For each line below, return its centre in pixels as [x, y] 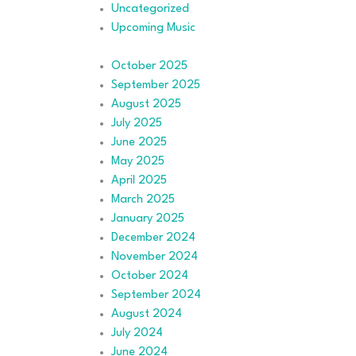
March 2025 [143, 199]
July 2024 [137, 333]
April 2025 [139, 180]
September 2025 [156, 85]
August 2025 [146, 104]
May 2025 [138, 161]
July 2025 [137, 123]
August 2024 [147, 314]
